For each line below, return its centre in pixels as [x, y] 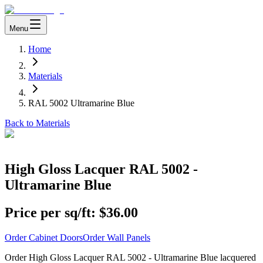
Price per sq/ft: [50, 212]
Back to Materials [37, 123]
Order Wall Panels [117, 237]
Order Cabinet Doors [44, 237]
